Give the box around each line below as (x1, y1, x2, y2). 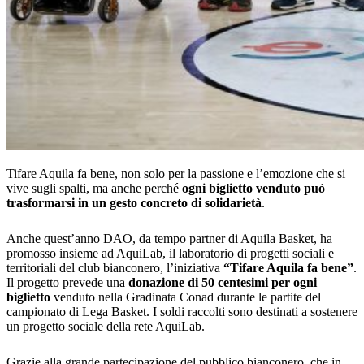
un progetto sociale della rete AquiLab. (6, 319, 205, 334)
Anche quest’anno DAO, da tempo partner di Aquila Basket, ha (6, 232, 332, 246)
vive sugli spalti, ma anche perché (6, 181, 182, 196)
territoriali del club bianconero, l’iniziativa (6, 261, 223, 275)
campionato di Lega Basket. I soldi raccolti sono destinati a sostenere (6, 305, 357, 319)
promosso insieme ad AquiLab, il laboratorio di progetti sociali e (6, 246, 334, 261)
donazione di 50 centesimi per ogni (128, 275, 317, 290)
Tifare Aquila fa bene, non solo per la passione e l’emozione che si (6, 167, 345, 181)
